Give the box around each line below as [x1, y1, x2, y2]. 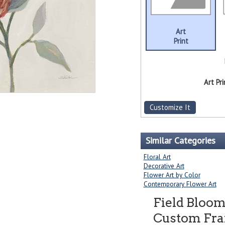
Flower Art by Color [143, 170, 200, 180]
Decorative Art [143, 161, 184, 171]
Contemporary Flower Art [143, 179, 216, 189]
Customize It [149, 102, 190, 113]
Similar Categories [145, 135, 215, 147]
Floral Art [143, 152, 171, 162]
